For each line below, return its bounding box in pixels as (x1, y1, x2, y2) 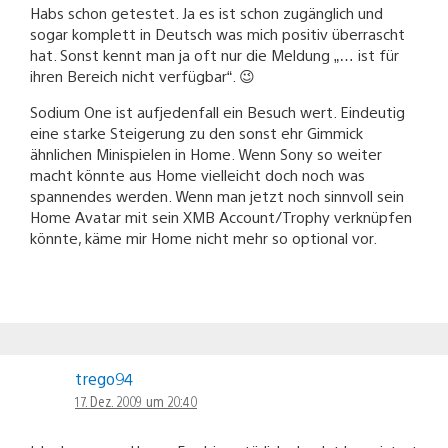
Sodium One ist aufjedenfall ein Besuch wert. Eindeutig (30, 101, 405, 121)
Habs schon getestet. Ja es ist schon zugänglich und (30, 2, 383, 22)
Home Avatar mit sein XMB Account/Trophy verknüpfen (30, 206, 412, 226)
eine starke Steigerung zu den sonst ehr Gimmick (30, 122, 363, 142)
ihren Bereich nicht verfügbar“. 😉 (30, 65, 255, 85)
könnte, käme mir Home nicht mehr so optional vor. (30, 227, 377, 247)
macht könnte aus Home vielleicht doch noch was (30, 164, 365, 184)
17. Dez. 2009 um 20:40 (75, 391, 197, 410)
